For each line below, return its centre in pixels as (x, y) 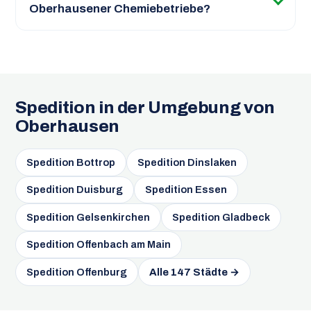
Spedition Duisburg (74, 190)
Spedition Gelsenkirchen (88, 217)
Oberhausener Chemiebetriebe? (119, 8)
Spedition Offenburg (76, 272)
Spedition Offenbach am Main (98, 245)
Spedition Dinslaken (187, 163)
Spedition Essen (186, 190)
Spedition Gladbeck (221, 217)
